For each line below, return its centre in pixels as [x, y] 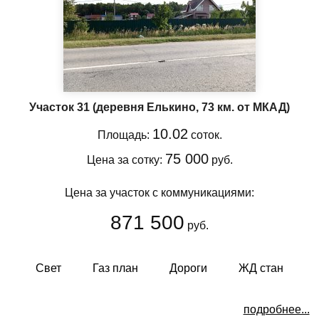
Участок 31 [61, 107]
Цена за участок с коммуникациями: [159, 192]
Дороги [188, 268]
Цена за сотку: [126, 159]
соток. [205, 135]
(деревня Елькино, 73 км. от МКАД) [191, 107]
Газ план [115, 268]
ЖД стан [261, 268]
